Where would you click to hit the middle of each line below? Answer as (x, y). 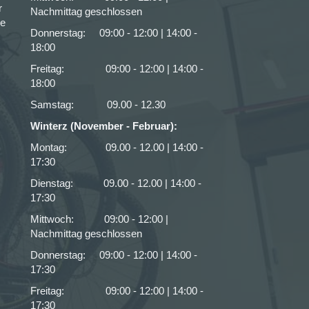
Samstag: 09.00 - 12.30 (98, 104)
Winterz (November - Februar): (104, 126)
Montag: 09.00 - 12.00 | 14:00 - (117, 147)
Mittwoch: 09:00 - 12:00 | (99, 219)
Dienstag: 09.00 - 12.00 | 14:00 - (116, 183)
